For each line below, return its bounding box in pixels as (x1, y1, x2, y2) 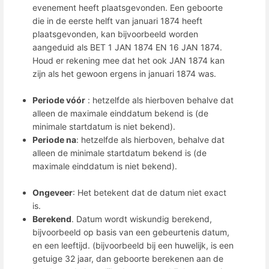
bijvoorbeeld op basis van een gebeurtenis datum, (32, 227, 229, 238)
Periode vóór (32, 95, 85, 106)
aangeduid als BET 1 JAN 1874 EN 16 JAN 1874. (32, 42, 222, 53)
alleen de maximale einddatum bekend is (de (32, 108, 208, 119)
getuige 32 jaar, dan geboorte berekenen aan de (32, 253, 223, 264)
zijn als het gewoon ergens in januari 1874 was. (32, 68, 216, 79)
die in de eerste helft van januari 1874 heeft (32, 16, 202, 26)
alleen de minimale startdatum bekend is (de (32, 148, 207, 159)
